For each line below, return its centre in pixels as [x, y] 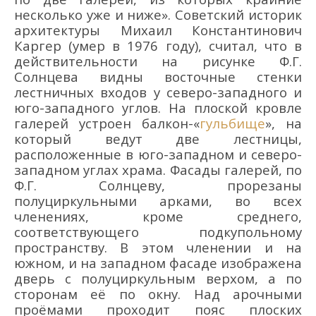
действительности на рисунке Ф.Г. [158, 61]
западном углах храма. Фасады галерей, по [158, 169]
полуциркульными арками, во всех [158, 200]
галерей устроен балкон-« [107, 123]
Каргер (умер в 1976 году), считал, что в [158, 45]
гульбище [232, 123]
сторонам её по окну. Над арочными [158, 293]
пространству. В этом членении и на [158, 247]
